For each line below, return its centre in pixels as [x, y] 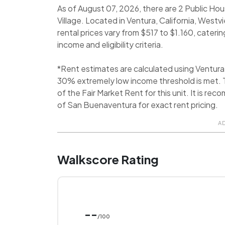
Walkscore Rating [108, 159]
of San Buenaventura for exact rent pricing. [138, 104]
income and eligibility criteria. [110, 44]
